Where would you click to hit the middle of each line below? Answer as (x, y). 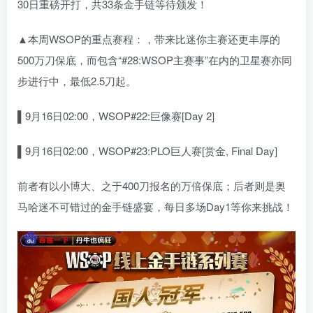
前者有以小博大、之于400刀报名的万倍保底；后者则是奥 (152, 186)
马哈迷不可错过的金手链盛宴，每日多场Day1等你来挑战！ (155, 207)
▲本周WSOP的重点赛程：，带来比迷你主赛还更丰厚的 (149, 39)
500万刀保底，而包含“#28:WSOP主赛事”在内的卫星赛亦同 (155, 60)
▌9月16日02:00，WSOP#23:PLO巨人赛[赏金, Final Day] (147, 151)
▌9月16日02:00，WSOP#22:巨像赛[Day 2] (116, 116)
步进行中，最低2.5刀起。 (77, 81)
